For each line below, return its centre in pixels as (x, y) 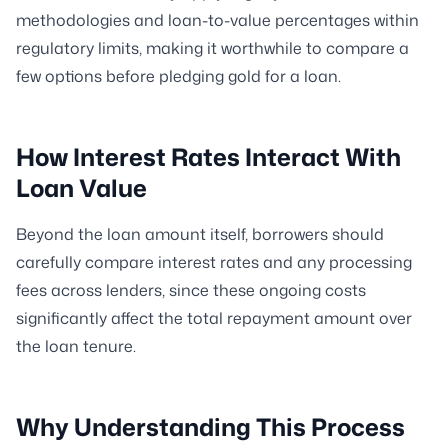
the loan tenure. (76, 346)
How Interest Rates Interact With (208, 157)
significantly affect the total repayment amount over (214, 318)
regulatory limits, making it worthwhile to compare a (212, 48)
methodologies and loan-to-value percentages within (217, 20)
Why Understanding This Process (210, 427)
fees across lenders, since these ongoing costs (191, 290)
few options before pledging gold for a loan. (178, 76)
